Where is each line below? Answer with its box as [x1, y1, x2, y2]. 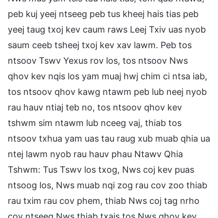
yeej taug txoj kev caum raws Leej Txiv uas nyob [8, 24, 206, 35]
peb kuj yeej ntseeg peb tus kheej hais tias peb [8, 8, 199, 19]
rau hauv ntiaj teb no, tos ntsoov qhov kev [8, 102, 182, 112]
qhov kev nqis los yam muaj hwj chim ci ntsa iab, [8, 71, 207, 81]
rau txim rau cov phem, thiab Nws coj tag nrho [8, 195, 200, 206]
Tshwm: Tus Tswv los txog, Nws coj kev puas [8, 164, 194, 175]
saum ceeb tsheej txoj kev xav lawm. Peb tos [8, 39, 192, 50]
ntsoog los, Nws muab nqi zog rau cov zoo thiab [8, 180, 207, 190]
